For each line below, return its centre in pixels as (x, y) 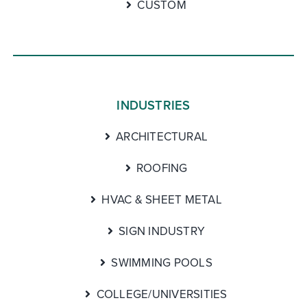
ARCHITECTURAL (162, 137)
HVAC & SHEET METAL (162, 200)
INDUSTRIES (153, 106)
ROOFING (162, 168)
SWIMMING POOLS (162, 263)
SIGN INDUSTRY (162, 231)
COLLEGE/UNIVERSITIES (162, 294)
